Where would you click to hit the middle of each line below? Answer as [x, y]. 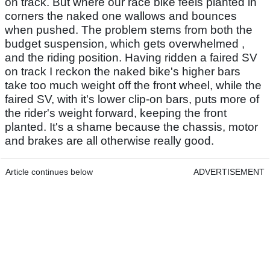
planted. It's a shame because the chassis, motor [131, 127]
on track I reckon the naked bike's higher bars [123, 71]
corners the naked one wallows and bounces [121, 16]
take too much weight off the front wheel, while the [133, 85]
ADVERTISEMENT [229, 171]
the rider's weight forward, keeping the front [116, 113]
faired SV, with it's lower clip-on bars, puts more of [132, 99]
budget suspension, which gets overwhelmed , [125, 43]
